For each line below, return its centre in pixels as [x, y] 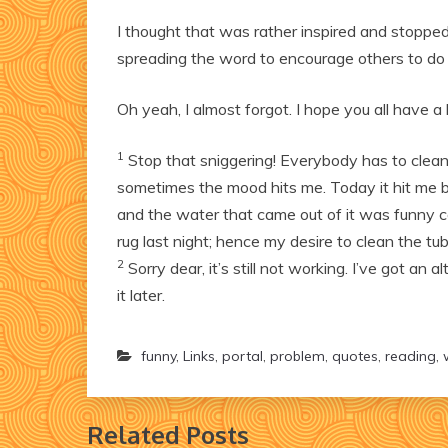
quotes [355, 356]
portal [242, 356]
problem [297, 356]
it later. [141, 295]
